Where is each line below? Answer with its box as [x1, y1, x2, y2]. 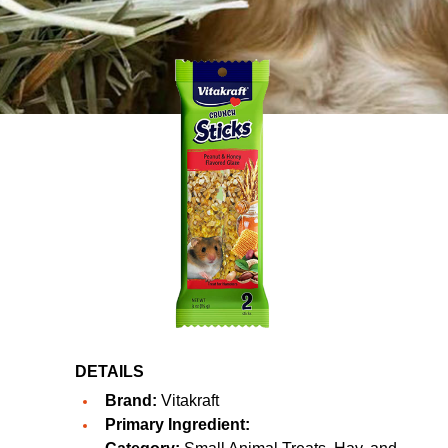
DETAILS [75, 363, 144, 380]
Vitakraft [161, 392, 219, 409]
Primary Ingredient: [105, 416, 250, 433]
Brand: [105, 392, 157, 409]
